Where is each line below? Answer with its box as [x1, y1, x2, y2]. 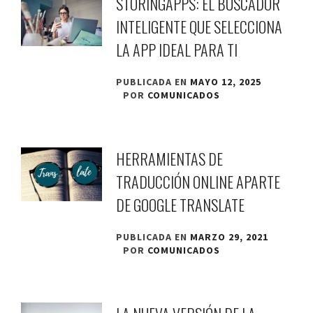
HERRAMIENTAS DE [116, 147, 224, 170]
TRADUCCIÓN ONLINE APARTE [116, 170, 281, 193]
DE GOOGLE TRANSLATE [116, 193, 245, 216]
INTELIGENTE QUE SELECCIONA [116, 15, 283, 38]
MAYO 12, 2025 [190, 75, 262, 88]
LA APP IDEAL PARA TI [116, 38, 238, 61]
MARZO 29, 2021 [190, 230, 269, 243]
